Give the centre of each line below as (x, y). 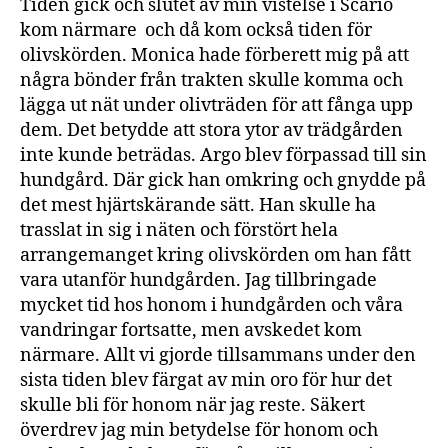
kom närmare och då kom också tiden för (196, 30)
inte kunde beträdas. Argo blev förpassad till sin (223, 155)
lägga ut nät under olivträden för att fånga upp (216, 105)
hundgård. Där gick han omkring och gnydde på (223, 180)
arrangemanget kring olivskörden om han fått (215, 255)
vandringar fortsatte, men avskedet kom (191, 330)
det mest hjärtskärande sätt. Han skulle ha (198, 205)
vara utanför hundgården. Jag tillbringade (198, 280)
